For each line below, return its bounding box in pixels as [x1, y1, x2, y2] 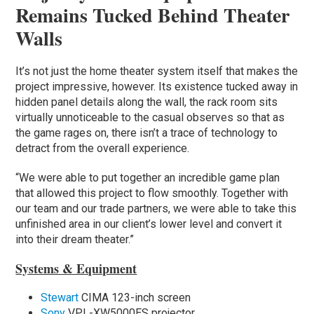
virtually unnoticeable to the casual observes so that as [15, 110, 285, 124]
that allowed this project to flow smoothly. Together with [15, 186, 289, 200]
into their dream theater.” [15, 232, 135, 246]
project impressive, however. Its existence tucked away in [15, 79, 299, 93]
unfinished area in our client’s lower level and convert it [15, 217, 282, 231]
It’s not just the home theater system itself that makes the [15, 64, 299, 78]
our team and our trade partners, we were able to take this [15, 201, 297, 215]
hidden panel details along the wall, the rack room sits [15, 95, 278, 109]
